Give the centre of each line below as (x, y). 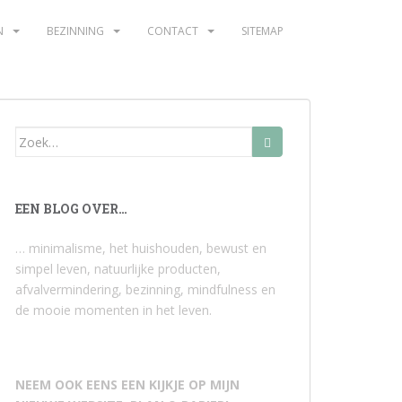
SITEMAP (262, 31)
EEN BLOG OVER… (71, 209)
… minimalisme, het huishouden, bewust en (141, 248)
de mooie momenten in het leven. (114, 310)
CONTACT (173, 31)
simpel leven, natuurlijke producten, (118, 269)
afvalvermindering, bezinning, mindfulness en (145, 289)
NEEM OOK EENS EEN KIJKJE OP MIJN (127, 385)
